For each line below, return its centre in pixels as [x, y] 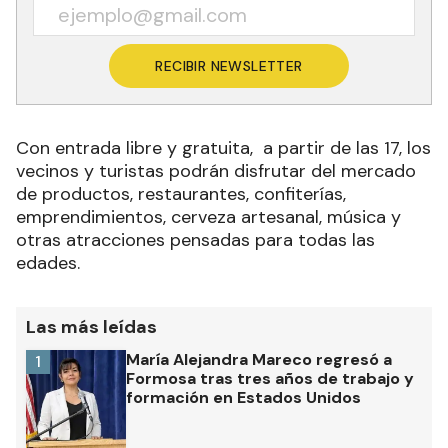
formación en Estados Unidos [243, 397]
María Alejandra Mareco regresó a [259, 359]
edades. [48, 262]
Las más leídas [91, 326]
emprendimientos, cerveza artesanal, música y [208, 216]
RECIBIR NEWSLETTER [229, 65]
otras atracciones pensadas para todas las [195, 239]
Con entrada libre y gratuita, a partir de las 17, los [223, 147]
